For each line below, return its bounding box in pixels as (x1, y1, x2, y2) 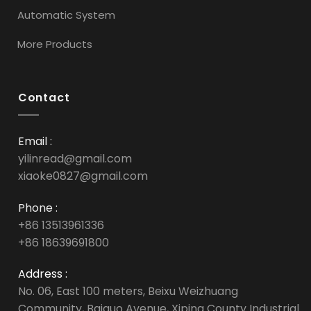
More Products (17, 36, 92, 51)
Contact (17, 90, 70, 106)
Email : (17, 133, 52, 149)
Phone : (17, 199, 58, 216)
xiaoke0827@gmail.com (17, 167, 148, 184)
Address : (17, 266, 67, 283)
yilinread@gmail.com (17, 150, 132, 167)
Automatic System (17, 7, 115, 22)
